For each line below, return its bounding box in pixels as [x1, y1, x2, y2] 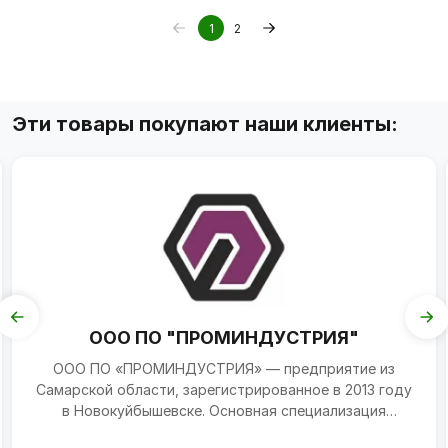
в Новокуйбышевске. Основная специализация [62, 402, 386, 419]
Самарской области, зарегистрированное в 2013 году [36, 381, 412, 398]
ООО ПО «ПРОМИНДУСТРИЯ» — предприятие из [53, 360, 395, 377]
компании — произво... [146, 423, 302, 440]
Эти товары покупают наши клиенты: [12, 112, 398, 136]
